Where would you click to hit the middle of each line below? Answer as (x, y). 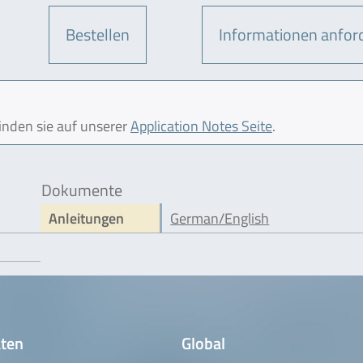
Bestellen (98, 34)
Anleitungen (87, 218)
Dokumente (82, 190)
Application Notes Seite (201, 126)
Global (203, 343)
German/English (220, 218)
